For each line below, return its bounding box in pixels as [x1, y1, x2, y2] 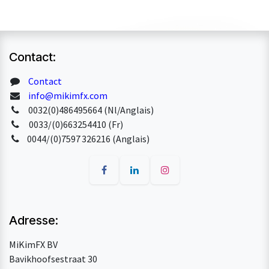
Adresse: [9, 213, 61, 228]
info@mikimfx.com [28, 89, 107, 101]
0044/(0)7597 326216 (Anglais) [21, 132, 150, 145]
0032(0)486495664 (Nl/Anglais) [28, 103, 154, 116]
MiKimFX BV [9, 238, 58, 250]
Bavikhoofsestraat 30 [9, 252, 97, 265]
